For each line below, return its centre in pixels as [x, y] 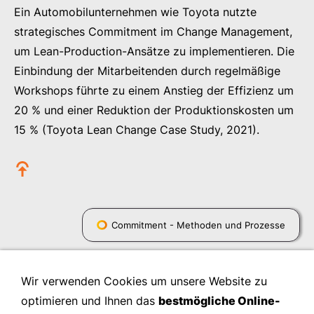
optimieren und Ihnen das [90, 301]
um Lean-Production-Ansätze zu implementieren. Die [154, 51]
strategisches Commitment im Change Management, [153, 32]
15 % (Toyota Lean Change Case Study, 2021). [137, 130]
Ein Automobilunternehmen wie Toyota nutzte [135, 12]
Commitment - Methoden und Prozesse [198, 225]
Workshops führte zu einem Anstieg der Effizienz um [154, 90]
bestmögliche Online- [219, 301]
